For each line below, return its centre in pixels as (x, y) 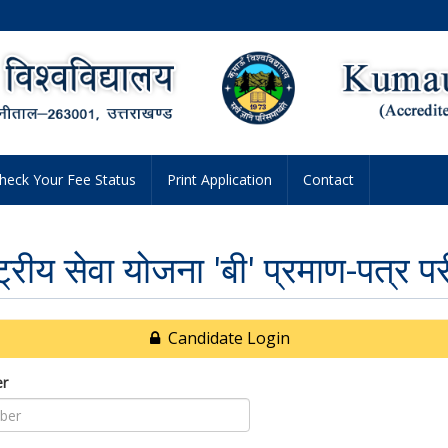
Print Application (219, 179)
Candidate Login (224, 338)
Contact (328, 179)
